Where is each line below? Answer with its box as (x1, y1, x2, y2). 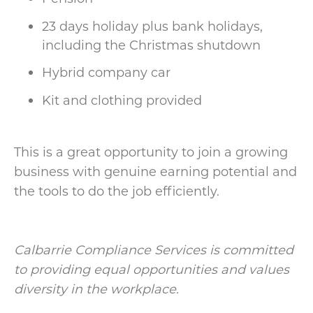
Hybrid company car (42, 64, 170, 81)
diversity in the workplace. (14, 279, 179, 297)
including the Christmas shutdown (42, 36, 261, 53)
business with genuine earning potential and (14, 162, 297, 180)
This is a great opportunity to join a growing (14, 143, 288, 160)
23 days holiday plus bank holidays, (42, 17, 263, 34)
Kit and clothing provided (42, 91, 202, 108)
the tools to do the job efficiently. (14, 182, 219, 199)
